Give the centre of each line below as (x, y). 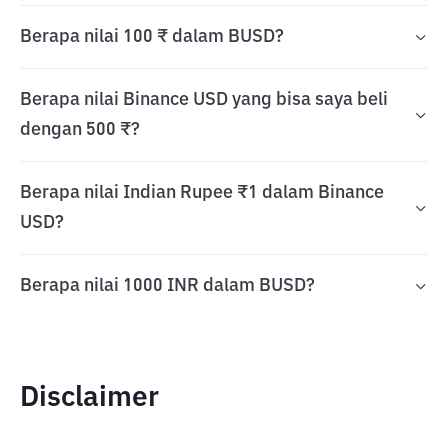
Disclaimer (89, 398)
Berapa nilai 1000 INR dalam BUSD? (167, 286)
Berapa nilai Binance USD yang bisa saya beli (204, 100)
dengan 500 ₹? (80, 130)
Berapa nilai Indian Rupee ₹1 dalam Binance (202, 193)
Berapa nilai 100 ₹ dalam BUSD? (152, 37)
